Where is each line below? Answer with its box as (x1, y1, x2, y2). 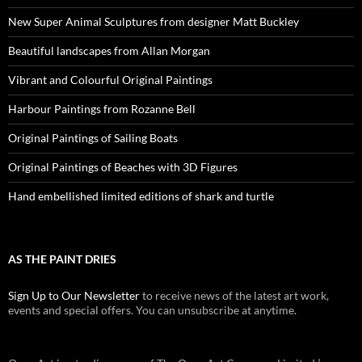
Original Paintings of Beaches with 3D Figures (8, 159, 238, 174)
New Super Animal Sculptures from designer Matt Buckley (8, 14, 299, 28)
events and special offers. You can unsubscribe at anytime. (8, 302, 297, 317)
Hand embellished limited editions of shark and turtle (8, 188, 274, 203)
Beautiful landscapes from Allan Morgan (8, 43, 210, 57)
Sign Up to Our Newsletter (8, 288, 140, 302)
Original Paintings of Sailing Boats (8, 130, 178, 145)
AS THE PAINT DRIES (8, 251, 116, 266)
